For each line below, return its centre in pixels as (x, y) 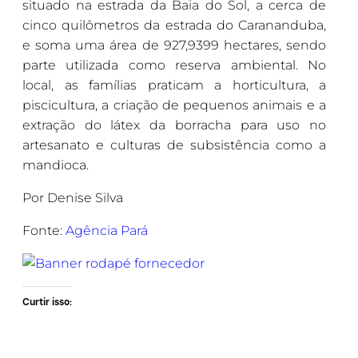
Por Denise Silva (73, 198)
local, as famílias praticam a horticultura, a (174, 86)
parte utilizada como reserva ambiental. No (174, 66)
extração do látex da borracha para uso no (174, 125)
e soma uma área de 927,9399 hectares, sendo (174, 46)
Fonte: (44, 231)
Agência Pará (107, 231)
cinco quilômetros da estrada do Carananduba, (174, 26)
